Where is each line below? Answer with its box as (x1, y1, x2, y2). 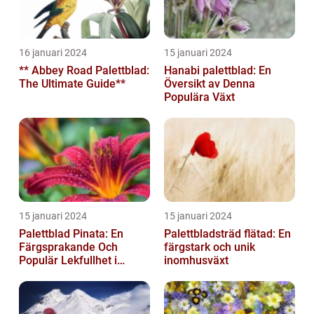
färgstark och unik (164, 240, 255, 254)
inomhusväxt (164, 254, 228, 268)
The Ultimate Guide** (19, 77, 125, 91)
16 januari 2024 (19, 47, 87, 59)
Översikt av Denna (164, 77, 255, 91)
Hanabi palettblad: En (164, 64, 271, 78)
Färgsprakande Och (19, 240, 118, 254)
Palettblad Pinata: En (19, 227, 123, 241)
